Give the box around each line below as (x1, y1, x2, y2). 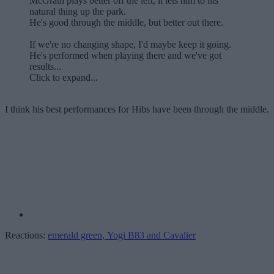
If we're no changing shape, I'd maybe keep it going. (29, 39, 231, 50)
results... (29, 61, 61, 72)
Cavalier (163, 230, 196, 240)
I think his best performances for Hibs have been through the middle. (5, 104, 269, 114)
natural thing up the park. (29, 6, 126, 17)
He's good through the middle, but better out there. (29, 17, 223, 28)
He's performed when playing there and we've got (29, 50, 221, 61)
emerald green (48, 230, 102, 240)
